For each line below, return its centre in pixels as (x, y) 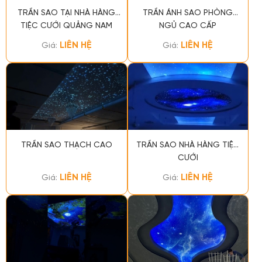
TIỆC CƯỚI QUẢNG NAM (67, 26)
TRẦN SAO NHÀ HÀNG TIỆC (188, 146)
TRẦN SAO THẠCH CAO (66, 146)
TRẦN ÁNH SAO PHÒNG (188, 13)
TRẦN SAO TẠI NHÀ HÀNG (67, 13)
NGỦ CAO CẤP (188, 26)
